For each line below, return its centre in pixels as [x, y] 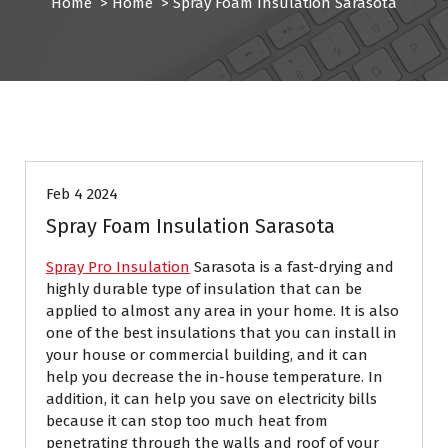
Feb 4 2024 [82, 194]
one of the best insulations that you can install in [221, 333]
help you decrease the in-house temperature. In [214, 377]
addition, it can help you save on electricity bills [211, 399]
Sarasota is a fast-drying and [292, 267]
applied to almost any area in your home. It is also [222, 311]
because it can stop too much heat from [187, 421]
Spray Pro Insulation [118, 267]
